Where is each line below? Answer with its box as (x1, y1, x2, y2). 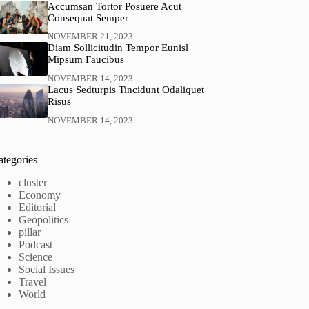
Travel (19, 275, 47, 288)
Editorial (19, 201, 57, 213)
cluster (19, 176, 48, 188)
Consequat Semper (47, 12, 128, 23)
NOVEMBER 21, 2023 (47, 31, 133, 42)
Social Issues (19, 263, 75, 275)
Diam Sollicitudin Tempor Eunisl (47, 42, 188, 54)
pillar (19, 226, 41, 238)
